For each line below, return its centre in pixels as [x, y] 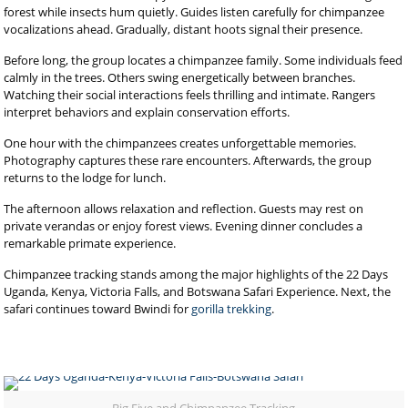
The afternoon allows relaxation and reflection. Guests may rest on [184, 209]
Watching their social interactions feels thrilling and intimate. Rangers [190, 95]
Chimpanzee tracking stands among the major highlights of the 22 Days [196, 274]
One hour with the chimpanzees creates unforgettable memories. [180, 143]
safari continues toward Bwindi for [98, 309]
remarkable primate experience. [90, 243]
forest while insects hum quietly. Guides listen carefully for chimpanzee [194, 12]
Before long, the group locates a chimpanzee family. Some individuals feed [204, 60]
